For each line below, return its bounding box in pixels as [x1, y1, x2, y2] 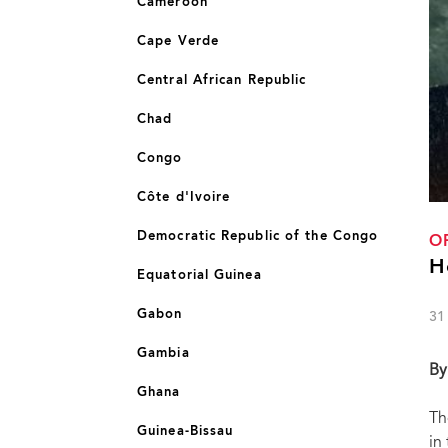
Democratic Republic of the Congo [137, 230, 379, 243]
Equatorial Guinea [137, 269, 262, 282]
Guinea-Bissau [137, 425, 234, 438]
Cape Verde [137, 35, 219, 48]
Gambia [137, 347, 190, 360]
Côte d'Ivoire [137, 191, 231, 204]
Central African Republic [137, 74, 307, 87]
